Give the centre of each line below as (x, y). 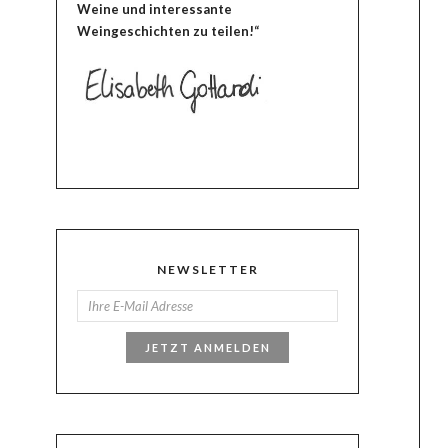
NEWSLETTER (207, 270)
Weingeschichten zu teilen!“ (168, 30)
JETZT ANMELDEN (207, 347)
